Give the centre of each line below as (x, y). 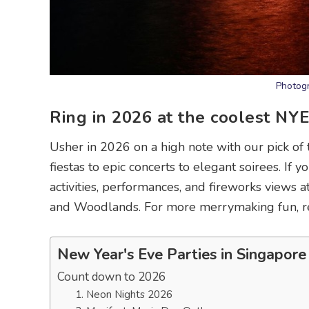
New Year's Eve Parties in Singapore (182, 255)
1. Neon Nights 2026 (123, 294)
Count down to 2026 (111, 277)
